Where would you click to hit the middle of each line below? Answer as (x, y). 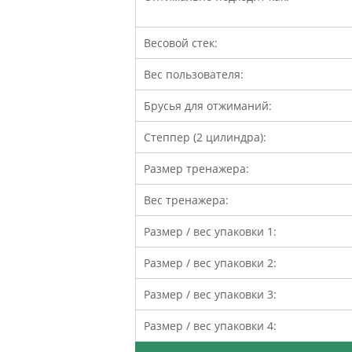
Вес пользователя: (194, 74)
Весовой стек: (181, 42)
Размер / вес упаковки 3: (210, 294)
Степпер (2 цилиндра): (205, 137)
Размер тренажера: (196, 168)
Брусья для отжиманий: (208, 105)
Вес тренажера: (186, 200)
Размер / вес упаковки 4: (210, 325)
